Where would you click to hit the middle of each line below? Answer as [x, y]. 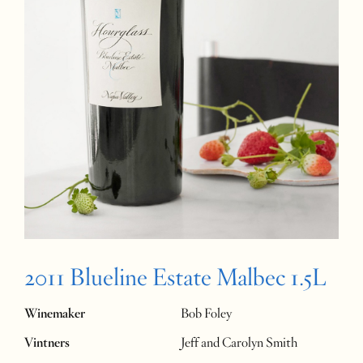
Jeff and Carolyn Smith [239, 343]
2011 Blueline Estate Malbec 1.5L [175, 277]
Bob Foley [207, 314]
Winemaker [55, 314]
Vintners [47, 343]
